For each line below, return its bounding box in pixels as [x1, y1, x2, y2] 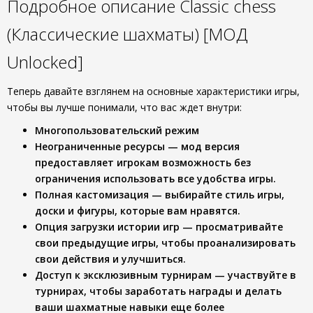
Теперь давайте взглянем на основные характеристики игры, [7, 85, 300, 98]
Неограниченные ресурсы [35, 140, 165, 153]
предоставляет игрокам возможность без [35, 156, 251, 169]
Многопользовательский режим [35, 124, 199, 137]
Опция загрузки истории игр [35, 220, 180, 233]
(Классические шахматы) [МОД [7, 22, 248, 45]
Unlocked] [7, 50, 83, 73]
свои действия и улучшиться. [35, 252, 186, 265]
